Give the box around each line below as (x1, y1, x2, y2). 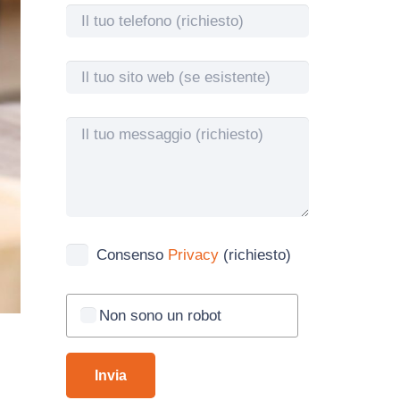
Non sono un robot (98, 306, 221, 324)
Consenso (96, 246, 168, 263)
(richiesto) (218, 246, 291, 263)
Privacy (167, 246, 219, 263)
